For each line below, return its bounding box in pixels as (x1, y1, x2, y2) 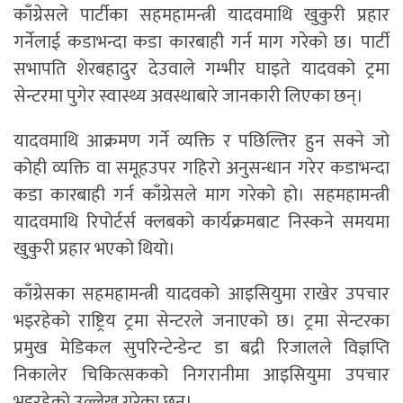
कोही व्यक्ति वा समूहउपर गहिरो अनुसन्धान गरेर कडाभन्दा (13, 153, 390, 184)
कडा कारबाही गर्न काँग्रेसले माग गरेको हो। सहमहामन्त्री (13, 180, 390, 211)
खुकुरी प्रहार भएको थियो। (13, 234, 175, 265)
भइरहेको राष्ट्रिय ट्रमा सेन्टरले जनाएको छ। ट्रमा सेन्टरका (13, 306, 390, 337)
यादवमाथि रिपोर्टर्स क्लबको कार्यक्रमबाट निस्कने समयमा (13, 207, 390, 238)
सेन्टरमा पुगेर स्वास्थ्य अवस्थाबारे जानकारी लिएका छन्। (13, 81, 363, 112)
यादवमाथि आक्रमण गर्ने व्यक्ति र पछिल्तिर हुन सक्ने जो (13, 126, 390, 157)
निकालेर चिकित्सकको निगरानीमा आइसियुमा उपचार (13, 360, 390, 391)
